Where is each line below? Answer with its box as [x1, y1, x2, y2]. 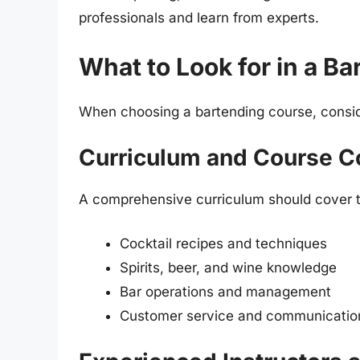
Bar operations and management [120, 284, 331, 301]
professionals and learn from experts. [79, 9, 319, 26]
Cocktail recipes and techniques [120, 235, 327, 252]
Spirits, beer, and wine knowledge [120, 260, 337, 276]
